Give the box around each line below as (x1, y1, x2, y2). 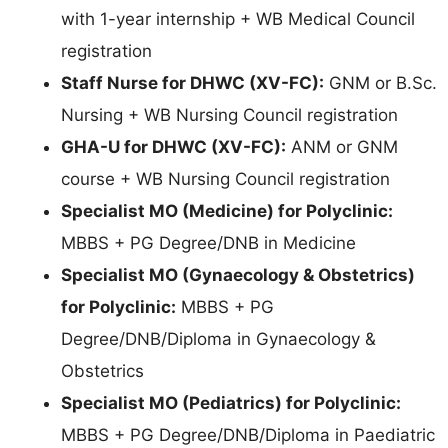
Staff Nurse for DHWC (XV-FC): (61, 73, 324, 94)
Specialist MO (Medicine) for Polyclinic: (61, 201, 393, 222)
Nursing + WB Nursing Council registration (61, 105, 398, 126)
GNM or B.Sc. (324, 73, 437, 94)
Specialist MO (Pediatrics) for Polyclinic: (61, 393, 401, 414)
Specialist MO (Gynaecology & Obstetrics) (61, 265, 415, 286)
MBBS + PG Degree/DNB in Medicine (61, 233, 356, 254)
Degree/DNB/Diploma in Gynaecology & (61, 329, 376, 350)
